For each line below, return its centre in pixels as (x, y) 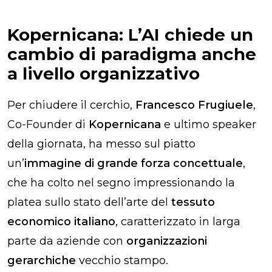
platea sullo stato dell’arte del (89, 202)
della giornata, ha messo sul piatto (101, 144)
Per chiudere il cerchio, (71, 105)
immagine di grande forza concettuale (134, 163)
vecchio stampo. (124, 260)
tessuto (193, 202)
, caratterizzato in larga (178, 221)
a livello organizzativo (104, 73)
